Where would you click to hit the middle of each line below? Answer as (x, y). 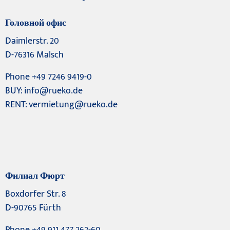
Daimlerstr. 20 (32, 41)
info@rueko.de (53, 91)
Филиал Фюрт (35, 176)
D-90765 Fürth (33, 208)
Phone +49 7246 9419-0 (49, 77)
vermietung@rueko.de (73, 104)
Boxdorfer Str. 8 (35, 194)
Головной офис (36, 23)
